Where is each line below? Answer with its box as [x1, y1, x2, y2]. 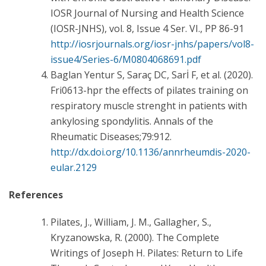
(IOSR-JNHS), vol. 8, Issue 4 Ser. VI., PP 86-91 [50, 21, 244, 35]
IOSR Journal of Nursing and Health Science [50, 6, 244, 20]
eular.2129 [50, 160, 97, 174]
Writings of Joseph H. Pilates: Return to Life [50, 246, 243, 259]
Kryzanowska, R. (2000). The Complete [50, 230, 219, 244]
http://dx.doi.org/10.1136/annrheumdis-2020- [50, 145, 251, 159]
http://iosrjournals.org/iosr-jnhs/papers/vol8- [50, 37, 254, 50]
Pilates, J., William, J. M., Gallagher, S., [50, 215, 211, 229]
